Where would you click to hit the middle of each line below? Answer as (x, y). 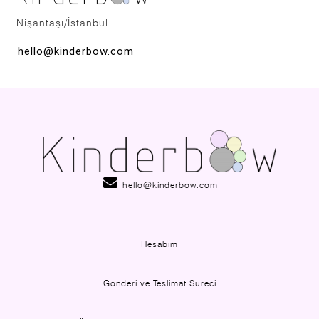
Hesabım (159, 244)
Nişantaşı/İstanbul (59, 23)
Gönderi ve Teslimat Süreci (159, 283)
